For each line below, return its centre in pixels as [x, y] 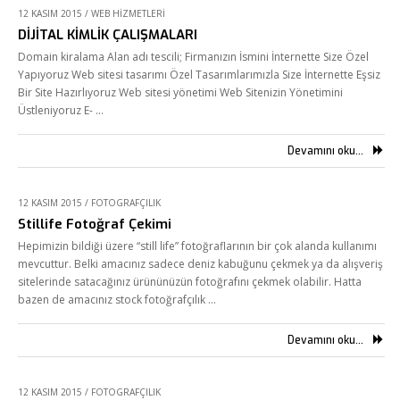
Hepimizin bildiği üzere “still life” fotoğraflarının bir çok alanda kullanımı [197, 246]
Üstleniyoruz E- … [61, 110]
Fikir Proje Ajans [133, 362]
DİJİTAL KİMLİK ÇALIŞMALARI [108, 35]
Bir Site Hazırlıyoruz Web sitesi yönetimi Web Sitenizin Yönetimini [180, 92]
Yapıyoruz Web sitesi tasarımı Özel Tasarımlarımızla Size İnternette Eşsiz [199, 75]
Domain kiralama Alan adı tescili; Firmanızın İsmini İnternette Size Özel [193, 57]
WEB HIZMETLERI [128, 13]
